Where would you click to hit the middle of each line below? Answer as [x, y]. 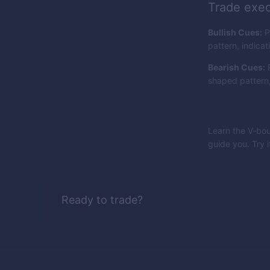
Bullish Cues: [235, 33]
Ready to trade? [102, 200]
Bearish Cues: [237, 67]
